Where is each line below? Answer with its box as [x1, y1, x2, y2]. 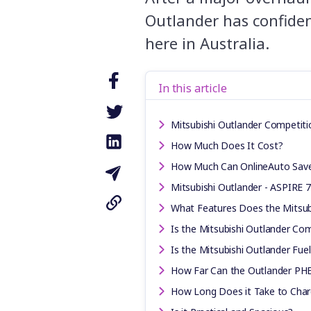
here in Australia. [145, 33, 269, 54]
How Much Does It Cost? [171, 139, 283, 153]
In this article [158, 81, 227, 96]
